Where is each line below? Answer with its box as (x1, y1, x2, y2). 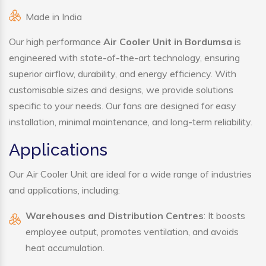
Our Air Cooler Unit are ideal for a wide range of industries (9, 168, 252, 180)
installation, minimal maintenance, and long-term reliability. (9, 116, 252, 128)
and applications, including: (9, 184, 120, 197)
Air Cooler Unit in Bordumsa (103, 36, 232, 48)
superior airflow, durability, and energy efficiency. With (9, 68, 236, 80)
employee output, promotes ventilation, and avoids (26, 226, 239, 238)
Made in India (26, 11, 82, 23)
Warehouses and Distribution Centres (26, 210, 204, 222)
